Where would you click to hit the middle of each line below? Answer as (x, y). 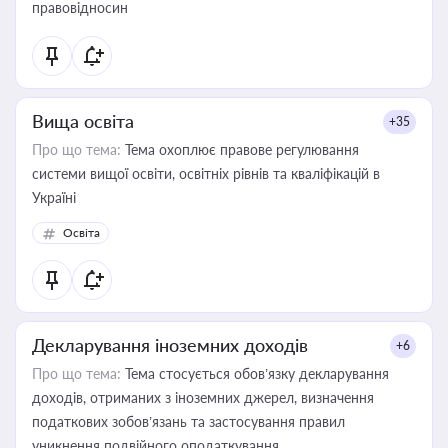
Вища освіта (83, 121)
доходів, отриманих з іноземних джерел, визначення (203, 397)
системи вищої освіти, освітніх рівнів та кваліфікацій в (206, 173)
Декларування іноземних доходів (170, 345)
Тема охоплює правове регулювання (240, 149)
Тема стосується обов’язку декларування (255, 373)
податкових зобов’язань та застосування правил (188, 421)
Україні (54, 197)
